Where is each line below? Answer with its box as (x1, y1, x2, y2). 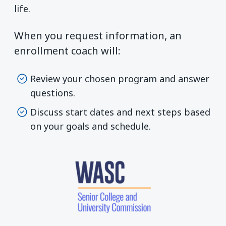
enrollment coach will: (14, 44, 121, 58)
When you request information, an (14, 29, 182, 43)
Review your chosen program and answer (30, 72, 209, 85)
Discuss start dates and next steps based (30, 105, 210, 118)
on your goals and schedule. (30, 120, 151, 132)
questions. (30, 86, 75, 99)
